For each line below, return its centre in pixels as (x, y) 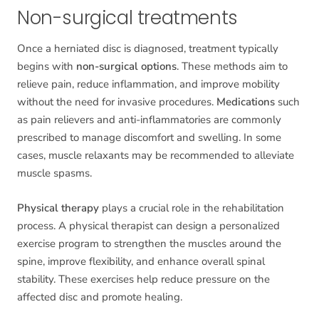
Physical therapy (58, 208)
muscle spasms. (54, 173)
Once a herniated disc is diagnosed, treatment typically (148, 49)
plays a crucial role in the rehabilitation (192, 208)
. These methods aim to (232, 67)
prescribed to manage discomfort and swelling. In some (149, 138)
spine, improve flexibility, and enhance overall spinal (141, 262)
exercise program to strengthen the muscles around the (149, 244)
